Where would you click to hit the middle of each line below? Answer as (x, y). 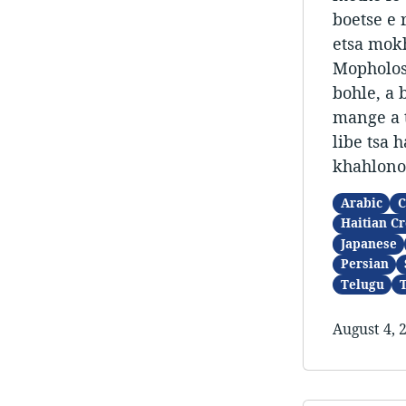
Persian (364, 264)
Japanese (368, 243)
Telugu (362, 284)
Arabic (361, 203)
